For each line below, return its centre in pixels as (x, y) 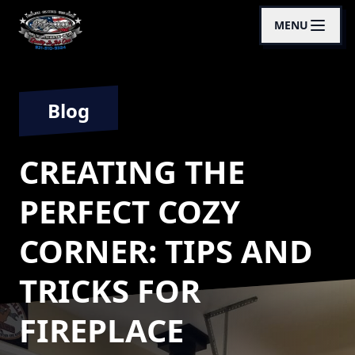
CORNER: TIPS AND (166, 251)
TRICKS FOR (110, 290)
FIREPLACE (101, 330)
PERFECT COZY (130, 211)
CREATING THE (132, 172)
